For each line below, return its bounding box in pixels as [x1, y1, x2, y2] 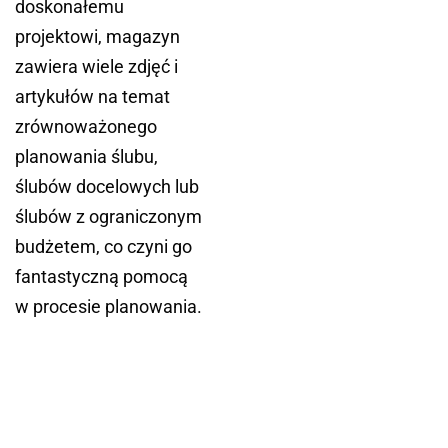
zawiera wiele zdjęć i [15, 56, 178, 78]
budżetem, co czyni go [15, 236, 192, 258]
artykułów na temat [15, 86, 170, 108]
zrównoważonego [15, 116, 157, 138]
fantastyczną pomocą [15, 266, 188, 288]
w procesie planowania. [15, 296, 202, 318]
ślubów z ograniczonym [15, 206, 202, 228]
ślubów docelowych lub [15, 176, 199, 198]
